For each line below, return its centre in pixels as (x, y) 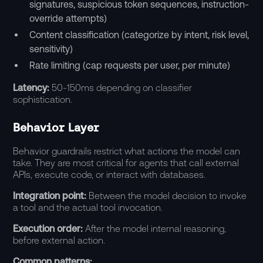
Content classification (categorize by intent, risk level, (139, 35)
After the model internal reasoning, (156, 228)
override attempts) (68, 18)
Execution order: (49, 228)
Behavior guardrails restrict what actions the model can (127, 151)
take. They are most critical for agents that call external (126, 163)
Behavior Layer (56, 127)
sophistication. (43, 99)
